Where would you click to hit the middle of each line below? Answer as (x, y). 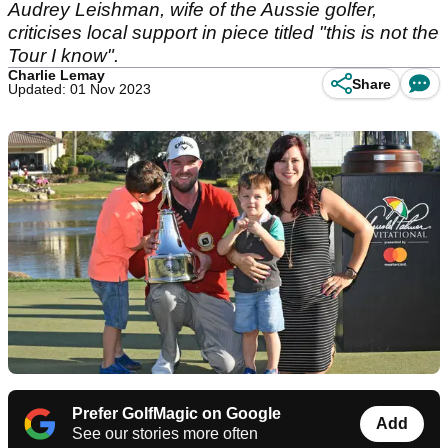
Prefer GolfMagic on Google (176, 414)
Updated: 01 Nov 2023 (79, 89)
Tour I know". (63, 55)
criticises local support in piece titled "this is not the (223, 32)
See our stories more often (165, 434)
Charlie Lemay (56, 75)
